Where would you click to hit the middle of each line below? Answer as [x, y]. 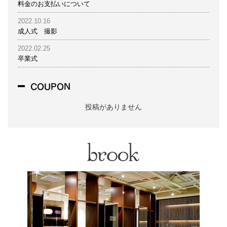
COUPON [50, 86]
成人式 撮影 [37, 31]
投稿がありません [113, 107]
